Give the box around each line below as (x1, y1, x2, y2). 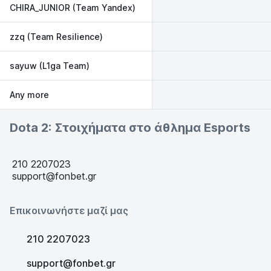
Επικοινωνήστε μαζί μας (10, 204, 128, 217)
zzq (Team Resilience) (10, 31, 103, 42)
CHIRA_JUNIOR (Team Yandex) (10, 2, 135, 13)
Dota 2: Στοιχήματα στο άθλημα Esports (10, 120, 250, 135)
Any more (10, 89, 49, 100)
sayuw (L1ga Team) (10, 60, 90, 71)
